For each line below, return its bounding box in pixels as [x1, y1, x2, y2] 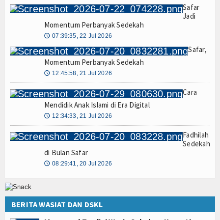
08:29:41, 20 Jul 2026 [52, 160, 112, 167]
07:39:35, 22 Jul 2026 [52, 32, 112, 39]
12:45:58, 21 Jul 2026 [52, 69, 112, 77]
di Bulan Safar [44, 147, 88, 157]
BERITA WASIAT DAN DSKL [11, 199, 103, 209]
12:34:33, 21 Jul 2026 [52, 112, 112, 119]
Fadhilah [183, 130, 209, 139]
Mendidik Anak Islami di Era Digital [44, 100, 150, 110]
